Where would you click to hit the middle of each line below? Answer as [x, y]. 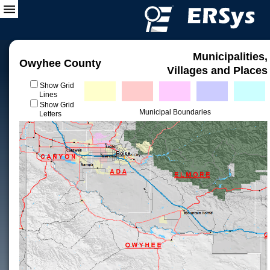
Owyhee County [60, 63]
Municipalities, [230, 57]
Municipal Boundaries [175, 112]
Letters [50, 114]
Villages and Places [217, 71]
